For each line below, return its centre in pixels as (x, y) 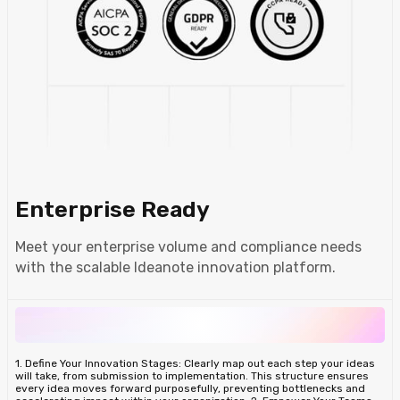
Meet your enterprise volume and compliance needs (188, 246)
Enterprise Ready (112, 208)
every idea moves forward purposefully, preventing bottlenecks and (190, 388)
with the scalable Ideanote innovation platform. (175, 267)
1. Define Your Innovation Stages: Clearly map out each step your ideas (195, 363)
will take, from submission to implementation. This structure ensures (192, 375)
